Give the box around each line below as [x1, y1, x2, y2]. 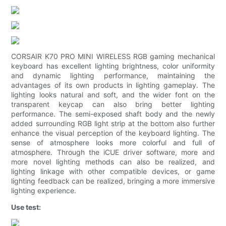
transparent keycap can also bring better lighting [11, 100, 215, 109]
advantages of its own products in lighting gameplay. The [11, 81, 215, 90]
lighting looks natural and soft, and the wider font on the [11, 90, 215, 99]
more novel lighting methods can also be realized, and [11, 157, 215, 166]
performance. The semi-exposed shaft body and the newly [11, 109, 215, 119]
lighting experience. [11, 186, 77, 195]
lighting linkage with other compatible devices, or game [11, 167, 215, 176]
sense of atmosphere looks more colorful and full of [11, 138, 215, 147]
